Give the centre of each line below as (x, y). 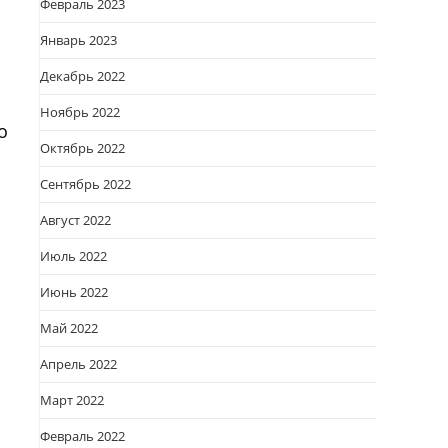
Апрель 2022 (78, 364)
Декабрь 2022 (82, 76)
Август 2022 (75, 220)
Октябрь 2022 (82, 148)
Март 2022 (72, 400)
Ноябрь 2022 (80, 112)
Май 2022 (69, 328)
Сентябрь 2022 (85, 184)
